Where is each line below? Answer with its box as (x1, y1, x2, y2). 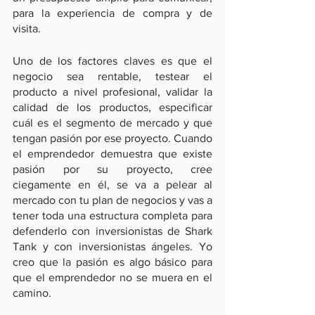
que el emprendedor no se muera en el (13, 271, 212, 283)
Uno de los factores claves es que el (13, 55, 212, 67)
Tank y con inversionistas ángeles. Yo (13, 240, 212, 252)
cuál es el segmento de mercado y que (13, 117, 212, 129)
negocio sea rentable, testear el (13, 70, 212, 82)
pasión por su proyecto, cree (13, 163, 212, 175)
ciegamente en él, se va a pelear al (13, 179, 212, 191)
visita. (13, 22, 41, 34)
